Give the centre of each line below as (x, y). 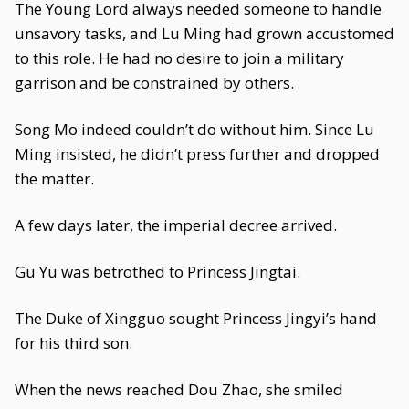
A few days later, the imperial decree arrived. (176, 225)
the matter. (54, 178)
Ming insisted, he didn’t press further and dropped (197, 154)
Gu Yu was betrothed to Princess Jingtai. (157, 272)
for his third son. (73, 343)
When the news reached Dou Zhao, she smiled (179, 389)
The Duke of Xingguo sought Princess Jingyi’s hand (196, 318)
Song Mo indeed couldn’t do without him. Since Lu (194, 129)
